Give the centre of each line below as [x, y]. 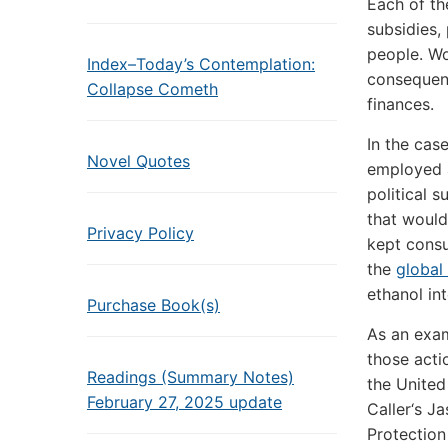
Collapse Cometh [152, 89]
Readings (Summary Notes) [190, 377]
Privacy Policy [140, 233]
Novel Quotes [138, 161]
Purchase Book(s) [153, 305]
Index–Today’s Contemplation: [201, 64]
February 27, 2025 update [184, 402]
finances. [400, 104]
